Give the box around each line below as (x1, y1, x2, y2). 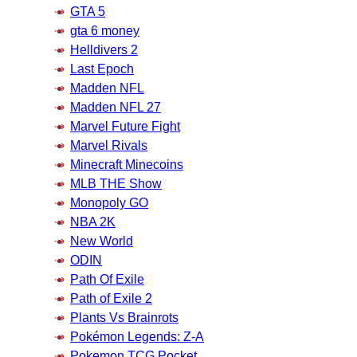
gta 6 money (70, 23, 139, 37)
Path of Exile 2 (70, 291, 152, 305)
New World (70, 233, 133, 248)
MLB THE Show (70, 176, 162, 190)
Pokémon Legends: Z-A (70, 329, 204, 343)
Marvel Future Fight (70, 119, 180, 133)
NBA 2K (70, 214, 116, 229)
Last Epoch (70, 61, 134, 76)
